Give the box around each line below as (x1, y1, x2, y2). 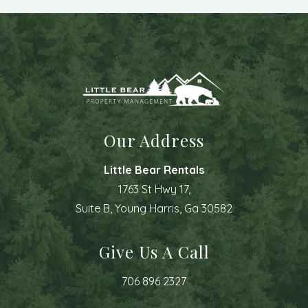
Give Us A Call (98, 241, 210, 263)
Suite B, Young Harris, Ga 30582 (76, 201, 232, 215)
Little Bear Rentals (104, 163, 204, 177)
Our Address (104, 129, 204, 151)
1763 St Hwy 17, (118, 182, 190, 196)
